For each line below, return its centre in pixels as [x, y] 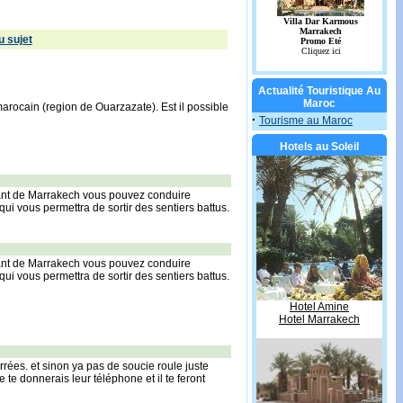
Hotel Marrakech [319, 319]
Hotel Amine [319, 307]
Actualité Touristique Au [319, 91]
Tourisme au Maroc [306, 121]
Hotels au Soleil [319, 147]
